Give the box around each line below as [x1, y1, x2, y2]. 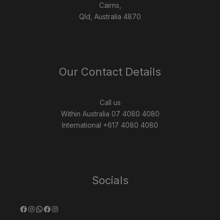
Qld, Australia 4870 [79, 12, 141, 21]
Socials [91, 174, 129, 187]
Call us [99, 98, 121, 107]
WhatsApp [35, 203, 74, 214]
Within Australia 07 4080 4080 [60, 110, 160, 118]
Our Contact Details [59, 65, 161, 78]
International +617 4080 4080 [62, 121, 158, 130]
